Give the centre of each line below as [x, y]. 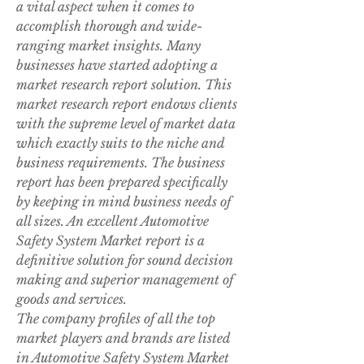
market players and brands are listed [123, 338]
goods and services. [71, 299]
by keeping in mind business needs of [123, 202]
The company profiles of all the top [116, 319]
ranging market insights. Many [108, 46]
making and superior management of [125, 280]
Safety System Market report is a [110, 241]
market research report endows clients [127, 104]
